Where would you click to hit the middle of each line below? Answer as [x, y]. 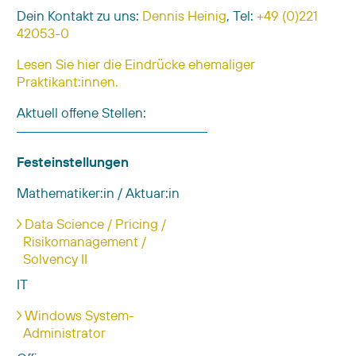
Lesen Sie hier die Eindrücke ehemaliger [136, 64]
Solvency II [55, 258]
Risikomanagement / [85, 241]
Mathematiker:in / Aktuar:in [98, 192]
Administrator [64, 332]
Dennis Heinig [184, 15]
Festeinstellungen [73, 161]
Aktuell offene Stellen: [81, 112]
